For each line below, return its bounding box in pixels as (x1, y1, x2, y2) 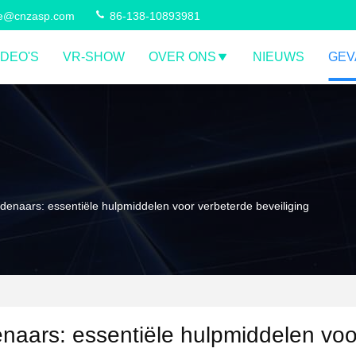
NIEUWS (253, 50, 304, 64)
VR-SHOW (63, 50, 125, 64)
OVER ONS (149, 50, 216, 64)
